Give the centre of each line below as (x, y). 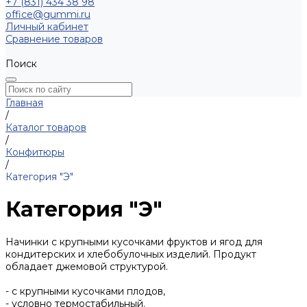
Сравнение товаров (54, 39)
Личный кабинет (47, 27)
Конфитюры (35, 152)
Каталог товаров (46, 127)
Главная (24, 103)
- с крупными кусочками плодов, (85, 292)
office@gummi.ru (48, 14)
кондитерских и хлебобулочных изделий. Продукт (131, 255)
